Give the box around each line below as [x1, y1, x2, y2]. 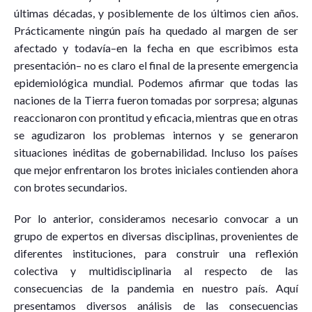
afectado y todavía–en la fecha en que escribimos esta [14, 41, 298, 55]
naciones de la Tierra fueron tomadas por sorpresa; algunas [14, 93, 298, 107]
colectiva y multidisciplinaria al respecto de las [14, 264, 298, 278]
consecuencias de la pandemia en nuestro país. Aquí [14, 281, 298, 295]
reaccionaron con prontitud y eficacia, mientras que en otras [14, 111, 298, 125]
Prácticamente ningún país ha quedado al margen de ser [14, 24, 298, 38]
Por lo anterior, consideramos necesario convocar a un [14, 212, 298, 226]
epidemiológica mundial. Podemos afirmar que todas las [14, 76, 298, 90]
